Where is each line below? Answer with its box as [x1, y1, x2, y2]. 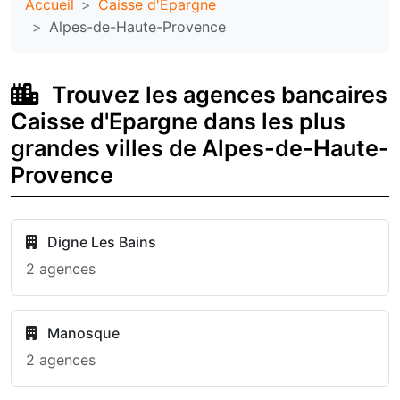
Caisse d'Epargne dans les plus [11, 108, 346, 135]
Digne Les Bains [44, 233, 156, 251]
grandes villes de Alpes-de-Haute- [11, 135, 389, 162]
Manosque [44, 324, 120, 342]
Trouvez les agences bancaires [46, 81, 387, 108]
